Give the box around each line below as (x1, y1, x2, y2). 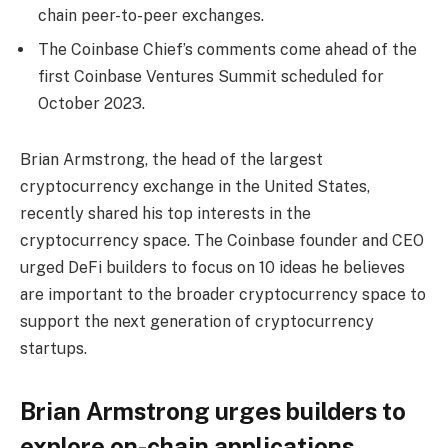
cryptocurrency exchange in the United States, (20, 176, 370, 196)
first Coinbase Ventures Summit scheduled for (38, 67, 384, 87)
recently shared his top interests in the (20, 203, 311, 223)
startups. (20, 338, 87, 358)
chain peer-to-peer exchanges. (38, 6, 264, 26)
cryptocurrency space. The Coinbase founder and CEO (20, 230, 424, 250)
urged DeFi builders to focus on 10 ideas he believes (20, 257, 405, 277)
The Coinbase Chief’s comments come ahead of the (38, 40, 417, 60)
